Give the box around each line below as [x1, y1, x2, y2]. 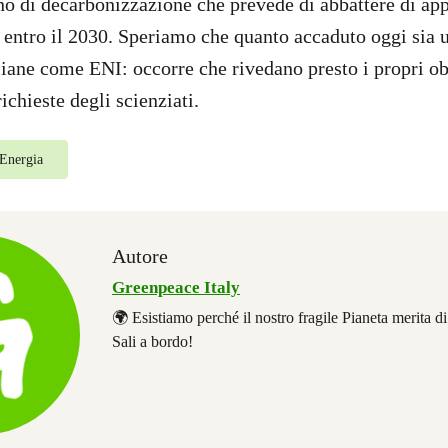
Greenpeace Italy [112, 278, 240, 297]
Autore [112, 245, 168, 267]
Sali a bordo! [112, 333, 193, 350]
